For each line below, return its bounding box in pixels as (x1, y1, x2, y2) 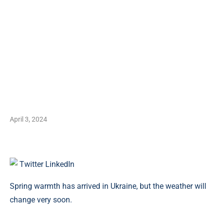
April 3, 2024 (10, 115, 47, 123)
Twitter (19, 160, 45, 169)
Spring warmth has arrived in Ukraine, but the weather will (10, 182, 206, 191)
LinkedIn (45, 160, 74, 169)
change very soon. (10, 195, 72, 204)
